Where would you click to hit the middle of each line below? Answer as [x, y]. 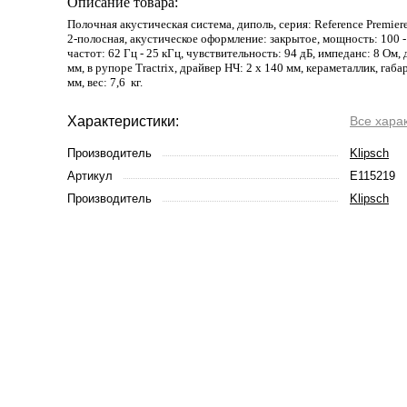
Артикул [90, 176]
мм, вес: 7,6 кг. [105, 82]
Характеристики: [123, 121]
